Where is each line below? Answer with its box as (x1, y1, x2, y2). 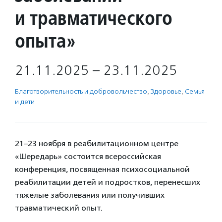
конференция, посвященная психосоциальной (15, 165, 190, 174)
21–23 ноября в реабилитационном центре (15, 139, 178, 148)
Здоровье (151, 87, 181, 96)
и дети (15, 98, 35, 106)
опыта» (15, 28, 76, 53)
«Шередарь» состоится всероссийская (15, 152, 161, 161)
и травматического (15, 5, 172, 30)
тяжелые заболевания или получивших (15, 190, 165, 200)
